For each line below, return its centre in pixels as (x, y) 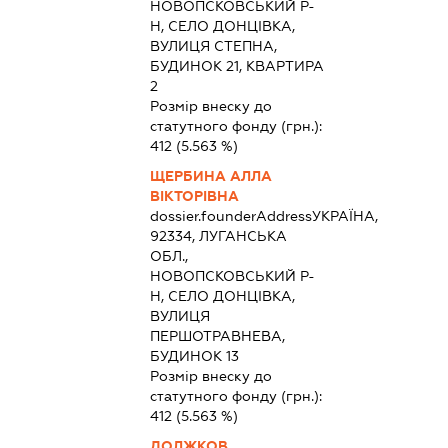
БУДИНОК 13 (194, 355)
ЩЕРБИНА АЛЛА (210, 175)
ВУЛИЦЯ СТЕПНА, (213, 45)
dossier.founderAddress (230, 215)
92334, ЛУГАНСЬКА (218, 235)
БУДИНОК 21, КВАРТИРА (236, 65)
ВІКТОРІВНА (194, 195)
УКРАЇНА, (344, 215)
